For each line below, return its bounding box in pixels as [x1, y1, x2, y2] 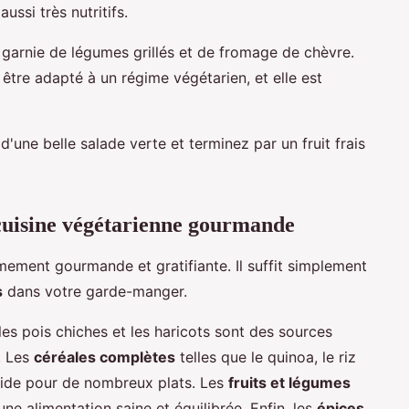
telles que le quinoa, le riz [175, 347, 356, 366]
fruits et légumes [228, 372, 351, 392]
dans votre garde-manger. [3, 281, 187, 300]
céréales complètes [34, 347, 175, 366]
